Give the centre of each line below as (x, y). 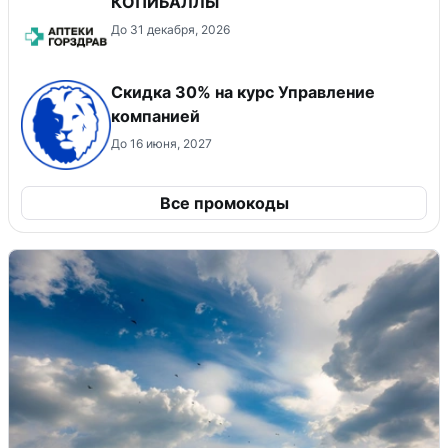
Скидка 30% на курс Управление (243, 91)
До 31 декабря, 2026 (170, 29)
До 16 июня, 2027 (161, 143)
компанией (155, 115)
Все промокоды (224, 202)
